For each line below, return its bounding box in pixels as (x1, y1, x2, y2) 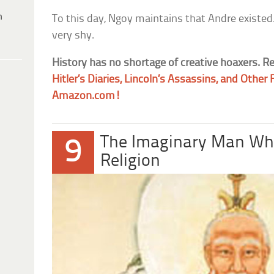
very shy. (52, 30, 95, 42)
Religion (100, 152, 161, 171)
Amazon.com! (52, 91, 122, 103)
